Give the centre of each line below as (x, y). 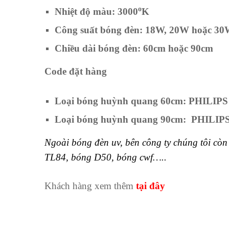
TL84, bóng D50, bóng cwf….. (106, 157)
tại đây (151, 186)
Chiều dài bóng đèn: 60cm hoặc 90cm (134, 49)
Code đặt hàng (76, 72)
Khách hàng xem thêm (90, 186)
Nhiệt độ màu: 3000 (96, 12)
